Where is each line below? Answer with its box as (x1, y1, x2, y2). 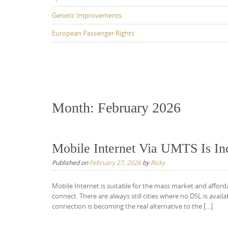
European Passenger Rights (52, 28, 134, 38)
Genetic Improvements (52, 11, 122, 20)
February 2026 (98, 99, 181, 116)
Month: (52, 99, 98, 116)
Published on (52, 158, 90, 166)
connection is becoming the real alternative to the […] (52, 201, 213, 211)
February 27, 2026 (90, 158, 141, 166)
